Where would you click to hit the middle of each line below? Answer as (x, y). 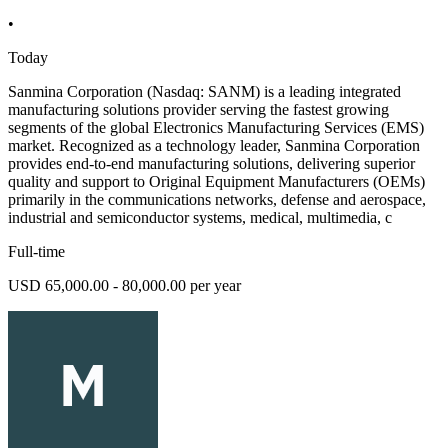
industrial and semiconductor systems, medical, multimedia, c (200, 218)
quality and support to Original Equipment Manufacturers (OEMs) (216, 182)
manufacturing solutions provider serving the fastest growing (198, 110)
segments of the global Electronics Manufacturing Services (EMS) (216, 128)
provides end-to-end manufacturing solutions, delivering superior (211, 164)
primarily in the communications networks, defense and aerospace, (217, 200)
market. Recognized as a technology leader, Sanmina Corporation (214, 146)
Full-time (36, 252)
